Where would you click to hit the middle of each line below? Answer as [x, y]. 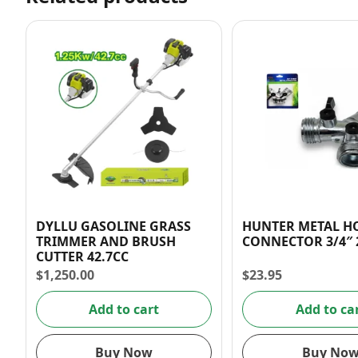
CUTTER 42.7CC [82, 257]
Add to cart [124, 309]
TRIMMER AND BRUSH [106, 242]
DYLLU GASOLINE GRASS [113, 227]
